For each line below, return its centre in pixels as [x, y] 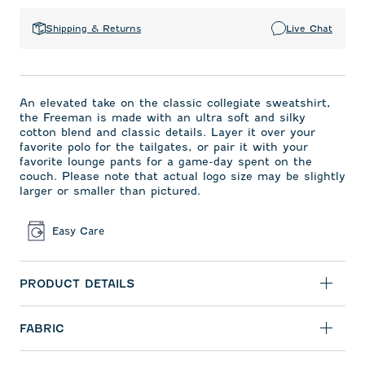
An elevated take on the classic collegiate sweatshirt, [175, 103]
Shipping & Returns [93, 28]
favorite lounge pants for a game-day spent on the [166, 162]
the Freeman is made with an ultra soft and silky [163, 118]
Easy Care [78, 231]
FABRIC [42, 329]
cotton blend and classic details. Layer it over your [167, 132]
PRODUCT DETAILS [77, 284]
